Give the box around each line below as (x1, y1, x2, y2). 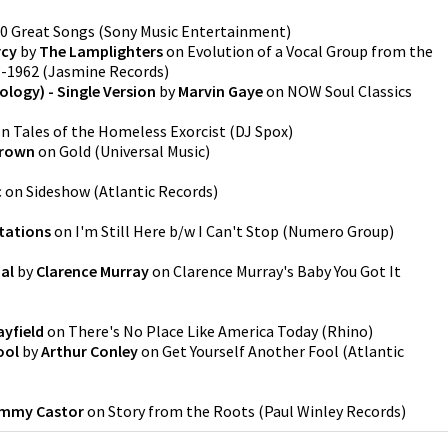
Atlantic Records (99, 181, 213, 201)
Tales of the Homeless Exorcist (13, 121, 226, 141)
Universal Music (100, 141, 205, 161)
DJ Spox (235, 121, 288, 141)
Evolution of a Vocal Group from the (187, 41, 433, 61)
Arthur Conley (41, 341, 138, 361)
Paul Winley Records (264, 401, 401, 421)
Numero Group (288, 221, 389, 241)
